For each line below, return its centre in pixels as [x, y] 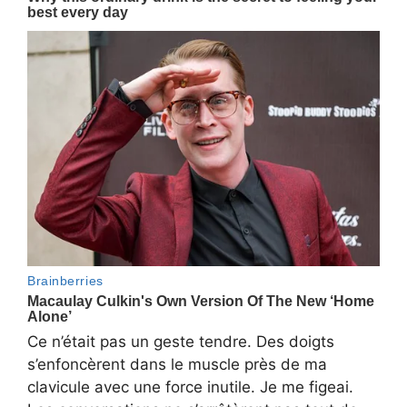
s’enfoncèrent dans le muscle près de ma [177, 365]
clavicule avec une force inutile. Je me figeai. [190, 387]
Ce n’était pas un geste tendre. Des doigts [181, 342]
